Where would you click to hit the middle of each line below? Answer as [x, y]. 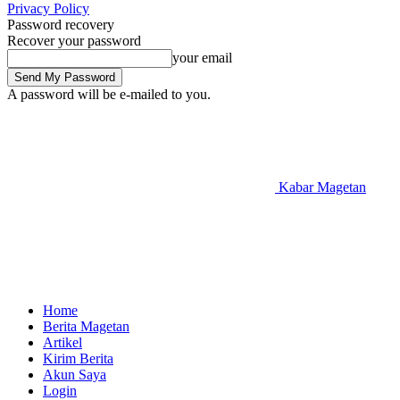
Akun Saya [75, 375]
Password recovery [61, 25]
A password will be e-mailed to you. [109, 94]
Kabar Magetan [322, 187]
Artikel [62, 342]
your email [202, 58]
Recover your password [74, 41]
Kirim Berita [78, 358]
